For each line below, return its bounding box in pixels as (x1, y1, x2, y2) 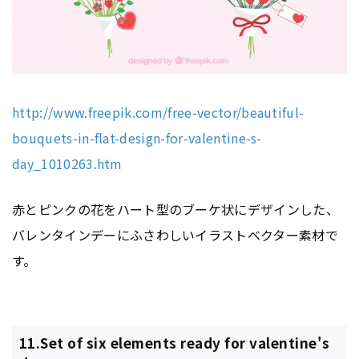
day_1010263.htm (12, 153, 123, 173)
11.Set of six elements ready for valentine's (18, 333, 330, 353)
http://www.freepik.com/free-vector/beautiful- (12, 102, 305, 122)
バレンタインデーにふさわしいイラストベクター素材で (12, 224, 339, 244)
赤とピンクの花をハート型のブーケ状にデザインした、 (12, 199, 339, 219)
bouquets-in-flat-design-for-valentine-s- (12, 127, 262, 147)
